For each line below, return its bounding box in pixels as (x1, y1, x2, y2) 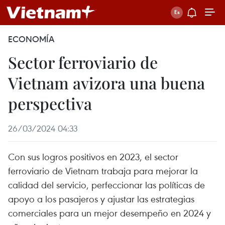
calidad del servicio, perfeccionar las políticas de (8, 178, 205, 191)
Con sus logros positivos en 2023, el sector (8, 150, 178, 163)
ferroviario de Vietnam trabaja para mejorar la (8, 164, 198, 177)
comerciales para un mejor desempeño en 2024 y (8, 206, 211, 219)
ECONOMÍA (8, 34, 54, 45)
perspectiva (8, 92, 92, 114)
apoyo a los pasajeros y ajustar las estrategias (8, 192, 194, 205)
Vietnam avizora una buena (8, 72, 205, 93)
